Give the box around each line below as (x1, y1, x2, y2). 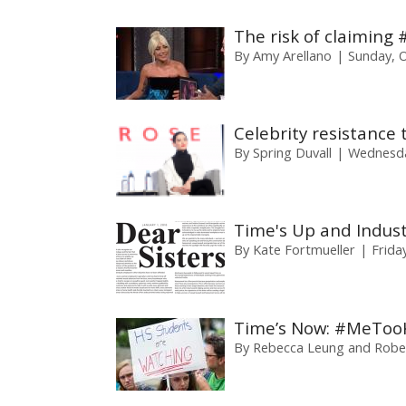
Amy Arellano (253, 46, 332, 65)
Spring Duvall (253, 143, 332, 162)
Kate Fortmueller (253, 240, 355, 259)
